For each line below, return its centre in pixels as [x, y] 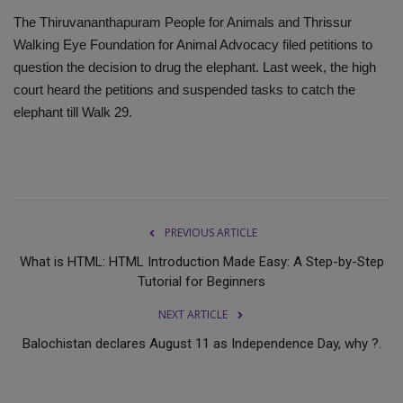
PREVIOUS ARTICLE [210, 232]
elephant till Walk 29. [73, 112]
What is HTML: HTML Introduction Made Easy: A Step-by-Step [201, 261]
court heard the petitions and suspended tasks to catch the [184, 89]
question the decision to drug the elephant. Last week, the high [195, 67]
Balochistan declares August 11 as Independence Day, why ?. [201, 343]
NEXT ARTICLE [193, 314]
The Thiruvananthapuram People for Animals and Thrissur [183, 22]
